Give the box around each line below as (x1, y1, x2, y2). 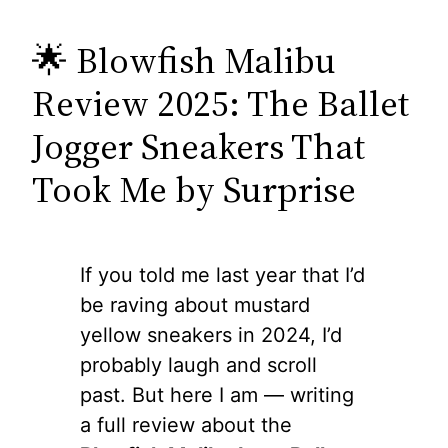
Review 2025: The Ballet (32, 78, 409, 129)
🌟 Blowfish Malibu (32, 35, 336, 86)
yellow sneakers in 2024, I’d (80, 322, 342, 347)
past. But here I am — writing (80, 382, 354, 407)
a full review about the (80, 412, 292, 437)
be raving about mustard (80, 292, 310, 317)
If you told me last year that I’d (80, 262, 365, 287)
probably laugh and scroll (80, 352, 317, 377)
